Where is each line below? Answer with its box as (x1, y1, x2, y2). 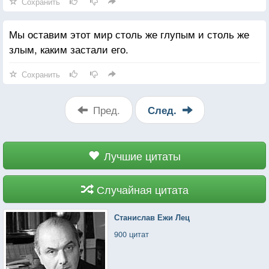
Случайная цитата (96, 181, 189, 197)
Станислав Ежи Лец (114, 211, 190, 223)
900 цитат (114, 228, 150, 240)
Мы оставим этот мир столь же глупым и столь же (9, 26, 249, 41)
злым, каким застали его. (9, 41, 128, 56)
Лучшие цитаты (104, 147, 181, 163)
